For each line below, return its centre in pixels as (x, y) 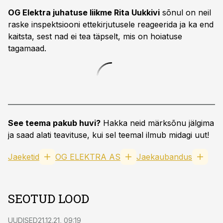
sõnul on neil (185, 12)
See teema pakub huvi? (54, 123)
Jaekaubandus (164, 157)
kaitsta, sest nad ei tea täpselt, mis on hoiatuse (95, 36)
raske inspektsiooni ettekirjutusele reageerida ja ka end (111, 24)
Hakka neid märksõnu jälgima (157, 123)
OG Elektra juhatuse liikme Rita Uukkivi (84, 12)
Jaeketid (24, 157)
